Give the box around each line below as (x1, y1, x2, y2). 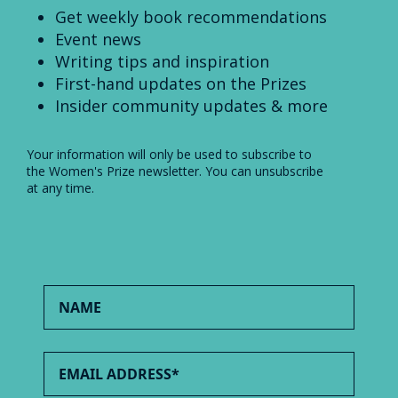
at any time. (27, 179, 94, 196)
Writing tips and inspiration (55, 50, 269, 72)
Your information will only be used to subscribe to (27, 145, 312, 163)
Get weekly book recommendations (55, 5, 327, 28)
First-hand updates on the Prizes (55, 72, 306, 94)
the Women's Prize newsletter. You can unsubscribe (27, 162, 323, 179)
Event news (55, 28, 141, 50)
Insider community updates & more (55, 94, 328, 116)
